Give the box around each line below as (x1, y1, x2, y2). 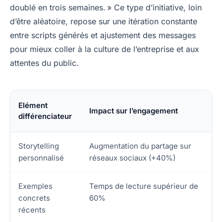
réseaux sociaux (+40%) (89, 153, 175, 163)
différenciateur (18, 111, 72, 121)
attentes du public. (10, 57, 79, 68)
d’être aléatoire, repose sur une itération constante (10, 16, 197, 26)
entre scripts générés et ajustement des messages (10, 30, 196, 40)
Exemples (18, 181, 53, 191)
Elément (18, 100, 48, 110)
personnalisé (18, 153, 64, 163)
